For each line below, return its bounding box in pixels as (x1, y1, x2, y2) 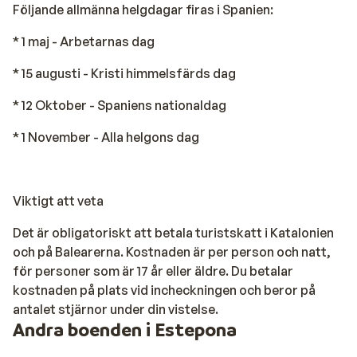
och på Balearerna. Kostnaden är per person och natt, (13, 244, 331, 261)
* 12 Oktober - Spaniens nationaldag (13, 97, 226, 114)
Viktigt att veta (13, 193, 104, 210)
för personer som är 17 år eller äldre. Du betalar (13, 263, 293, 280)
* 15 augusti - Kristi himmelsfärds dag (13, 65, 236, 82)
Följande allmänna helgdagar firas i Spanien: (13, 2, 273, 18)
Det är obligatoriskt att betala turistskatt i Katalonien (13, 225, 334, 241)
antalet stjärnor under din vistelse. (13, 301, 218, 318)
